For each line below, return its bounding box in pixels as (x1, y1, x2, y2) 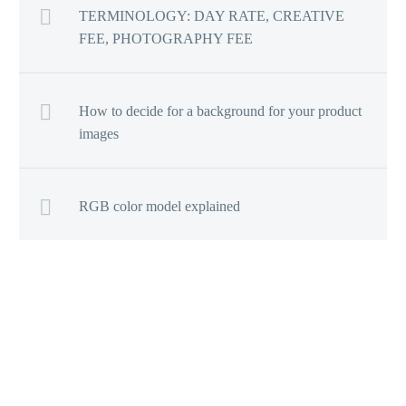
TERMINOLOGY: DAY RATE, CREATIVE (79, 7, 344, 24)
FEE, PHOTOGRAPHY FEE (79, 30, 253, 46)
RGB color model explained (79, 198, 240, 214)
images (79, 125, 119, 141)
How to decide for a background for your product (79, 102, 362, 119)
